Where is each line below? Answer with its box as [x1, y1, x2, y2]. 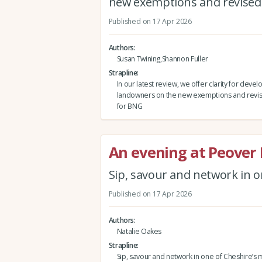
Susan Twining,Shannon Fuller [116, 53, 208, 64]
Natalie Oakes [116, 226, 162, 236]
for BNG [116, 101, 143, 111]
